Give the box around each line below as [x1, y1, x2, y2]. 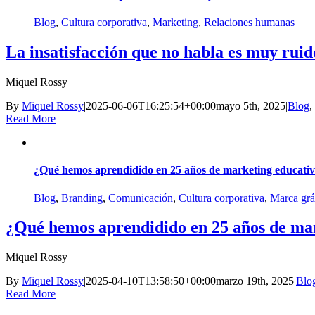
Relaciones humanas [204, 16, 295, 29]
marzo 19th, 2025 [216, 275, 294, 288]
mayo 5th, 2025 [216, 100, 285, 112]
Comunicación [108, 191, 173, 204]
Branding [61, 191, 103, 204]
